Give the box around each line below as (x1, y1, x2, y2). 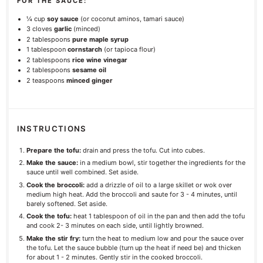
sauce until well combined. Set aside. (26, 168, 141, 176)
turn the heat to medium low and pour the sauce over (80, 234, 244, 242)
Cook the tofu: (26, 212, 72, 220)
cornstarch (68, 45, 103, 53)
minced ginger (66, 76, 113, 85)
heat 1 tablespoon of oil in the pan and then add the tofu (72, 212, 245, 220)
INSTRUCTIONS (16, 123, 87, 133)
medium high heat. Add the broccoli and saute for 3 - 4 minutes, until (26, 190, 238, 198)
